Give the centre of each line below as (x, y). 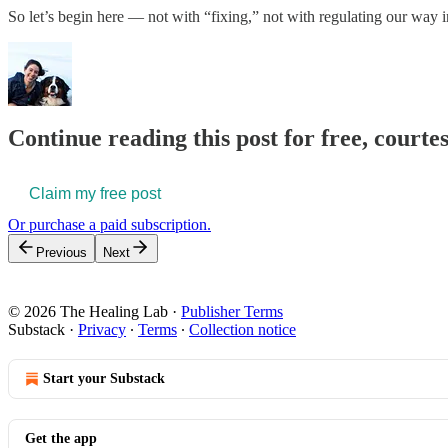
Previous (61, 253)
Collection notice (242, 330)
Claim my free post (95, 194)
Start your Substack (104, 379)
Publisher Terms (232, 312)
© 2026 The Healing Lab (88, 312)
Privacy (102, 330)
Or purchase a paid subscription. (109, 225)
